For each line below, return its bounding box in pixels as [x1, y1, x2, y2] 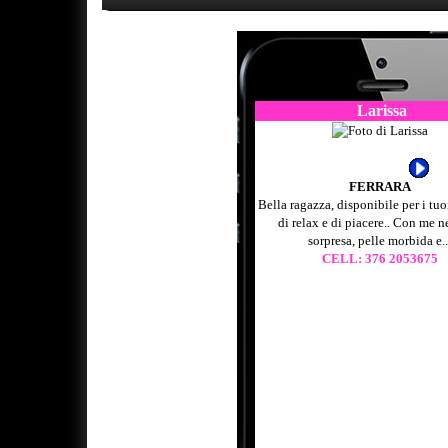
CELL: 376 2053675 [321, 251, 438, 267]
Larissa [356, 102, 407, 119]
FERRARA [348, 179, 411, 195]
